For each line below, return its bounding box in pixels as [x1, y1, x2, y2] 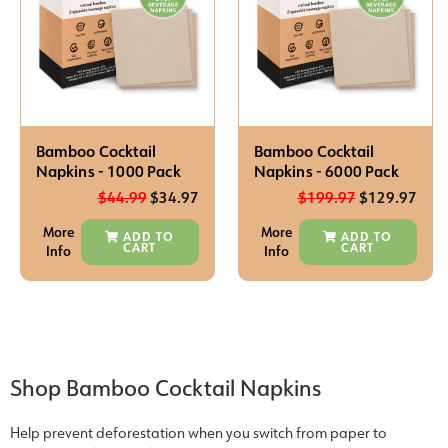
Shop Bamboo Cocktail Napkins [10, 373, 321, 401]
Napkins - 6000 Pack [253, 160, 399, 183]
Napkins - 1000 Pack [35, 160, 181, 183]
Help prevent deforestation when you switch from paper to [10, 422, 387, 442]
